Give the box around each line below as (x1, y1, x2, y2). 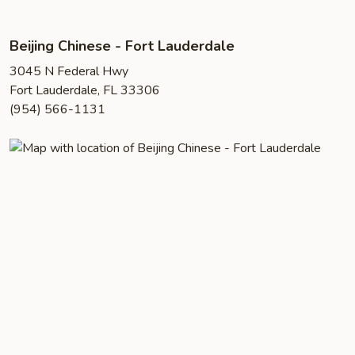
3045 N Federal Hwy (10, 63, 128, 80)
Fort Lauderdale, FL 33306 (10, 82, 160, 99)
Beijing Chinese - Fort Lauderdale (10, 36, 235, 55)
